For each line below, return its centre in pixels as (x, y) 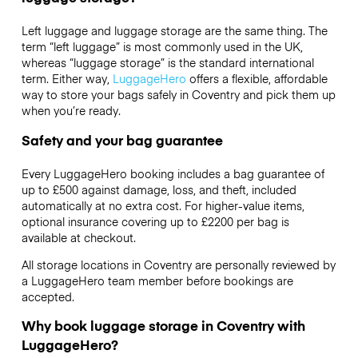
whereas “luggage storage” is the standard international (167, 63)
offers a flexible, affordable (257, 79)
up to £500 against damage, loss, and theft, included (159, 189)
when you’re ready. (71, 111)
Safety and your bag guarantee (122, 139)
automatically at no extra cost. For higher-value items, (163, 205)
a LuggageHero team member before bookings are (157, 280)
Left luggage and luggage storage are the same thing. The (174, 31)
